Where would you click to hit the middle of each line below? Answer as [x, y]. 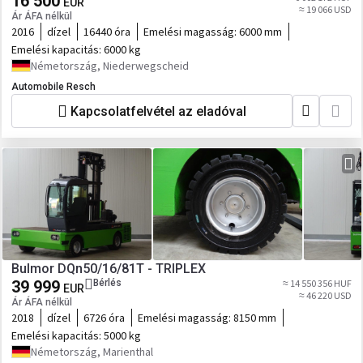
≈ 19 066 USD [325, 9]
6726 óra [104, 318]
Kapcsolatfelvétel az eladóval [158, 111]
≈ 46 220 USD [325, 295]
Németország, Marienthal [92, 352]
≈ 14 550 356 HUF [317, 283]
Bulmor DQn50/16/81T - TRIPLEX [109, 269]
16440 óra [107, 32]
